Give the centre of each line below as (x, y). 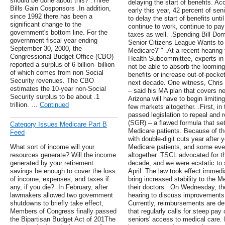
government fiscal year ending (54, 41)
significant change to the (46, 25)
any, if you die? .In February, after (59, 187)
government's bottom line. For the (59, 33)
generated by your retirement (52, 163)
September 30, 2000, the (46, 49)
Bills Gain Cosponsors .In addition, (61, 9)
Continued (54, 105)
